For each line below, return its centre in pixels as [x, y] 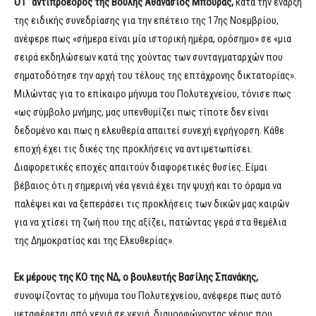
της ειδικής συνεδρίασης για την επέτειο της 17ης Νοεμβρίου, [146, 21]
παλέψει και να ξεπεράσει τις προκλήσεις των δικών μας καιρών [152, 204]
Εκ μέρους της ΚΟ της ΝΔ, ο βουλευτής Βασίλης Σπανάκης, [136, 278]
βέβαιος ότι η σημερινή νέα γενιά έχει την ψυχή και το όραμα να [148, 186]
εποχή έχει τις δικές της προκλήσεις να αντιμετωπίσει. [133, 149]
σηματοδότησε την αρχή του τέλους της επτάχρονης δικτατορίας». [155, 76]
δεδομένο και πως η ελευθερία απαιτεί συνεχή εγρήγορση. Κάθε [149, 131]
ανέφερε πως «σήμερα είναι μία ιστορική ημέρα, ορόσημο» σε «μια [153, 39]
